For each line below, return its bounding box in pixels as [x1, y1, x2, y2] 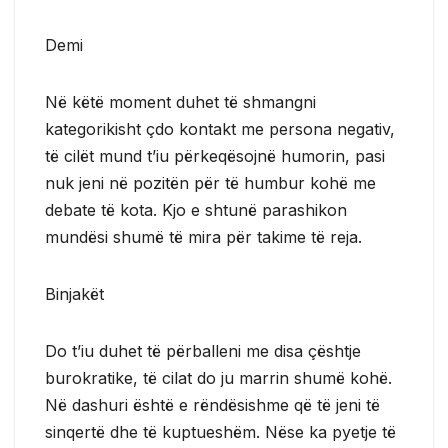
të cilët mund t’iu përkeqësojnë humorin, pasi [45, 145, 385, 166]
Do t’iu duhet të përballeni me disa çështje [45, 340, 361, 361]
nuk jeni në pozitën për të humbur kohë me [45, 172, 376, 193]
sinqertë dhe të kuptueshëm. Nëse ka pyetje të [45, 421, 396, 442]
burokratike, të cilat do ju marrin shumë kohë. [45, 367, 392, 388]
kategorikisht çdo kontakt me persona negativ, [45, 118, 395, 139]
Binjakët [45, 283, 104, 304]
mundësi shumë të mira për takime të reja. [45, 226, 362, 247]
